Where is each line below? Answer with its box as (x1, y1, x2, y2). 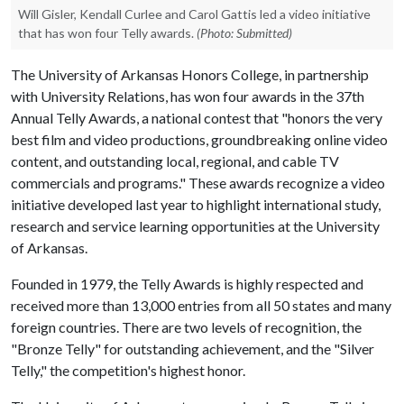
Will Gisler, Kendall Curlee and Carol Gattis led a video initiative (18, 6, 371, 22)
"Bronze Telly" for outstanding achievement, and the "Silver (11, 340, 374, 357)
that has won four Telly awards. (18, 25, 194, 41)
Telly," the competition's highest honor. (11, 362, 248, 379)
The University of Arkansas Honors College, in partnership (11, 66, 369, 83)
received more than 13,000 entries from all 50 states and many (11, 297, 391, 314)
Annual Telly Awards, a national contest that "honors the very (11, 109, 382, 126)
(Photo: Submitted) (197, 25, 292, 41)
